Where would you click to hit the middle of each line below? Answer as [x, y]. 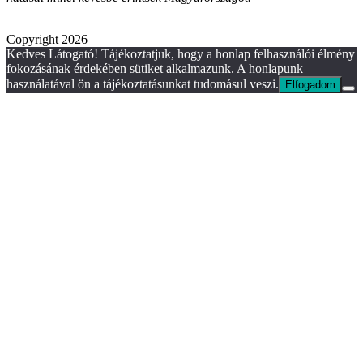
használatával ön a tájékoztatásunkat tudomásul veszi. [143, 84]
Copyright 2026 [47, 40]
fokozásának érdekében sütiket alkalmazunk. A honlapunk [155, 69]
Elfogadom [310, 85]
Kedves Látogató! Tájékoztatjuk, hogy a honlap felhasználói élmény [181, 54]
